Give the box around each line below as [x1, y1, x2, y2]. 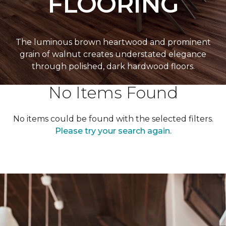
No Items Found [48, 83, 178, 102]
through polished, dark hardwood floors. [31, 62, 195, 71]
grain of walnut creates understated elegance [20, 49, 206, 59]
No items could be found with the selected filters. [13, 114, 213, 124]
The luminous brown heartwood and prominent [15, 37, 211, 47]
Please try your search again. [54, 126, 172, 136]
